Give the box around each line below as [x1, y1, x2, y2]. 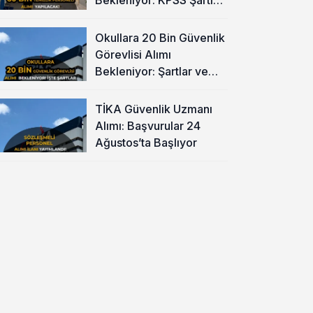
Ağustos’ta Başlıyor [94, 135, 197, 150]
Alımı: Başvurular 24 [94, 118, 201, 133]
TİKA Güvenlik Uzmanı [94, 101, 212, 116]
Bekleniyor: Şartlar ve [94, 64, 208, 78]
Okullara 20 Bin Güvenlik [94, 30, 225, 45]
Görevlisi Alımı [94, 47, 171, 61]
